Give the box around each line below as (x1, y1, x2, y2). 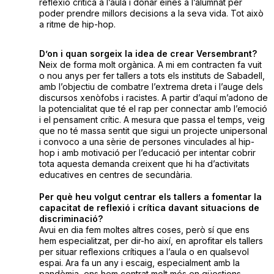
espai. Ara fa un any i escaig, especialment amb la (39, 257, 240, 268)
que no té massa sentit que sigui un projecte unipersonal (39, 125, 267, 136)
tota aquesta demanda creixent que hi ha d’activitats (39, 158, 250, 169)
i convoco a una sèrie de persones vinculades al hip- (39, 136, 254, 147)
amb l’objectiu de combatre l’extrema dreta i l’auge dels (39, 81, 263, 92)
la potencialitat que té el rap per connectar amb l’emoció (39, 103, 267, 114)
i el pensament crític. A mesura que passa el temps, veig (39, 114, 265, 125)
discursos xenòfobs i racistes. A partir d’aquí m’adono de (39, 92, 268, 103)
